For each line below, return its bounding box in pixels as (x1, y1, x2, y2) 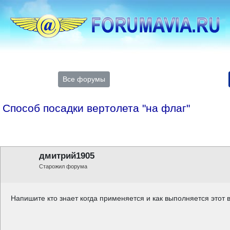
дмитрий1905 (39, 151, 94, 161)
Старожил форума (39, 163, 87, 169)
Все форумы (62, 75, 105, 83)
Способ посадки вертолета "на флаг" (3, 102, 190, 114)
